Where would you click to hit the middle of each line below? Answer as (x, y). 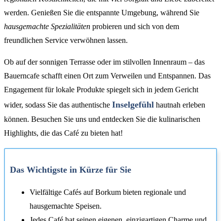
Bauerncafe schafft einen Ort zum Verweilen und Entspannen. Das (107, 76)
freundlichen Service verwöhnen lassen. (66, 40)
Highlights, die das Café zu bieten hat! (63, 133)
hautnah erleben (180, 105)
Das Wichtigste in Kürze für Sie (71, 170)
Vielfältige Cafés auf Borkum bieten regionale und (108, 192)
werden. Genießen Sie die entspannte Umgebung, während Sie (102, 13)
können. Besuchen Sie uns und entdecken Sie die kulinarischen (102, 119)
